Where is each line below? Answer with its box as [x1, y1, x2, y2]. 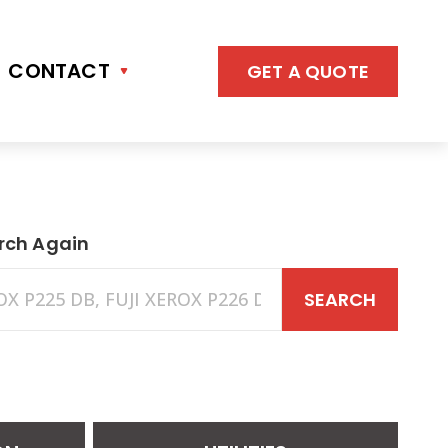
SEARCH [303, 287, 376, 312]
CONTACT [8, 57, 110, 85]
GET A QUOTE [246, 58, 369, 84]
